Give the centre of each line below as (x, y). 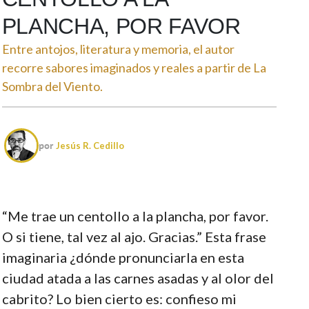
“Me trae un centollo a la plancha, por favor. (135, 216)
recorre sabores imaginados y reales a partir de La (134, 67)
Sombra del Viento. (52, 86)
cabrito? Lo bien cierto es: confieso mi (119, 298)
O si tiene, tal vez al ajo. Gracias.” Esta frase (134, 236)
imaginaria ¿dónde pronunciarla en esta (123, 257)
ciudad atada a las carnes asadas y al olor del (138, 278)
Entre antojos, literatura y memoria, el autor (118, 49)
